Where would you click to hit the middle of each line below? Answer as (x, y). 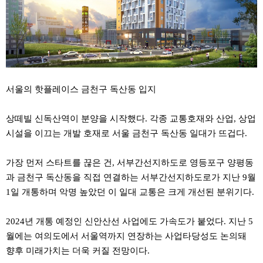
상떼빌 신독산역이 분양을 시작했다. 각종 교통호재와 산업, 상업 (131, 118)
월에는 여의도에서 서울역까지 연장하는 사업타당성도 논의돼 (126, 236)
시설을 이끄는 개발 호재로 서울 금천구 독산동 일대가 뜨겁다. (127, 133)
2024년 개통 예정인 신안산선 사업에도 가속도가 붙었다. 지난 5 (129, 221)
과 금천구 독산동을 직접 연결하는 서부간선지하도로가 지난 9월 (131, 177)
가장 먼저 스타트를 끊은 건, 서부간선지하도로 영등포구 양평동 (130, 162)
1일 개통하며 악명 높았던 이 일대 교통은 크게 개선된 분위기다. (130, 192)
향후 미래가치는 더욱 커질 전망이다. (78, 250)
